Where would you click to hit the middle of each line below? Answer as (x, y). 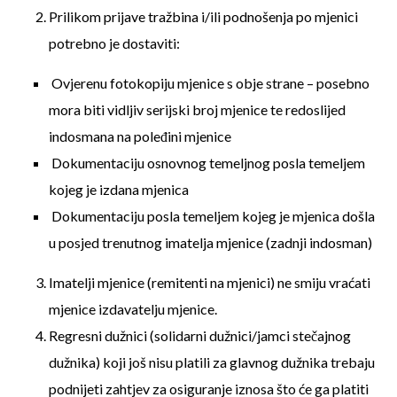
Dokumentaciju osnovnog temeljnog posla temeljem (207, 163)
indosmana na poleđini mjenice (140, 136)
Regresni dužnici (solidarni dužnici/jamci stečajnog (200, 335)
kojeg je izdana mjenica (119, 189)
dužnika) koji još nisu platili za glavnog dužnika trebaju (212, 362)
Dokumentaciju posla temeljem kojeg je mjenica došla (212, 216)
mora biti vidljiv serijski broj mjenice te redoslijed (197, 109)
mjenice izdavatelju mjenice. (133, 309)
